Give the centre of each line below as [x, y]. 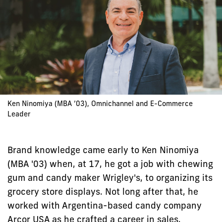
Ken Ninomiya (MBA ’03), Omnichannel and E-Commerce [100, 104]
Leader [19, 114]
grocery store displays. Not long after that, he [103, 191]
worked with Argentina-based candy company [105, 205]
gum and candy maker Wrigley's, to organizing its [110, 177]
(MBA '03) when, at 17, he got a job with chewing [110, 164]
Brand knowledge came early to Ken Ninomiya [103, 150]
